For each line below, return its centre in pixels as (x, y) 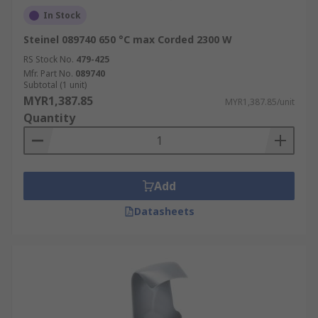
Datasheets (164, 211)
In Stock (62, 15)
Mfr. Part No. (48, 73)
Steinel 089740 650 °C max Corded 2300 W (128, 39)
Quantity (49, 118)
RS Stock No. (49, 59)
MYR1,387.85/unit (260, 102)
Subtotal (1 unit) (55, 85)
